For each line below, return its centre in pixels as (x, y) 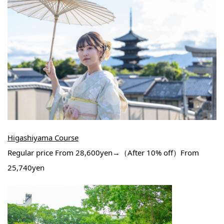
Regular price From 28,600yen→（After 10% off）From (103, 152)
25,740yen (26, 167)
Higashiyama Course (43, 137)
